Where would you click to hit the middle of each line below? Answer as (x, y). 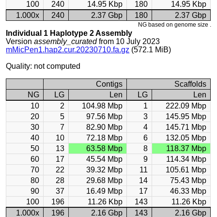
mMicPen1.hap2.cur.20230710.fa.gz (68, 50)
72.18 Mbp (105, 138)
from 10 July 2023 (129, 41)
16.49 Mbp (105, 191)
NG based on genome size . (174, 25)
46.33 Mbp (188, 191)
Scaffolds (191, 84)
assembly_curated (66, 41)
